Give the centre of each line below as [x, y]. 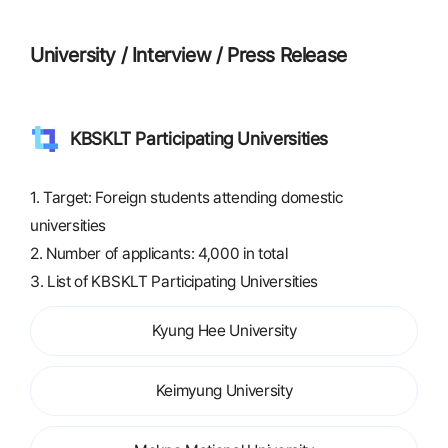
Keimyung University [224, 390]
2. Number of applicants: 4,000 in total [159, 253]
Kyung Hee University [224, 330]
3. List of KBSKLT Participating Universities [174, 281]
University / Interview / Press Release [188, 55]
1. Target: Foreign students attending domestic [186, 197]
